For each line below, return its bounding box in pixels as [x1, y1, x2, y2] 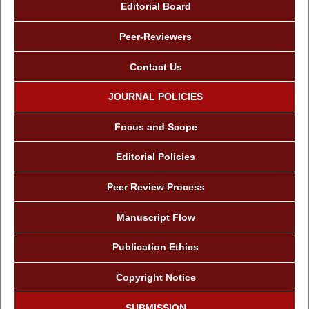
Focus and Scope [114, 121, 197, 132]
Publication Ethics [112, 241, 199, 253]
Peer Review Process [106, 181, 205, 193]
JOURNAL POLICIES [108, 91, 203, 103]
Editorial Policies [116, 151, 195, 163]
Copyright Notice [115, 271, 196, 283]
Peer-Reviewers [119, 30, 192, 42]
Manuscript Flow [116, 211, 195, 223]
